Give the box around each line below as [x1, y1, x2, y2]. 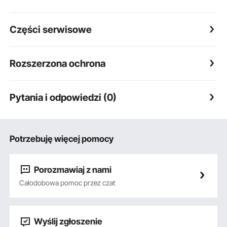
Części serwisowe [10, 23, 92, 35]
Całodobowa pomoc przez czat [19, 178, 116, 187]
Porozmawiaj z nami [33, 164, 111, 175]
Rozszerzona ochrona [10, 57, 106, 69]
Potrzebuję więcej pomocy [10, 133, 114, 144]
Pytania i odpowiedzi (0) [10, 91, 117, 103]
